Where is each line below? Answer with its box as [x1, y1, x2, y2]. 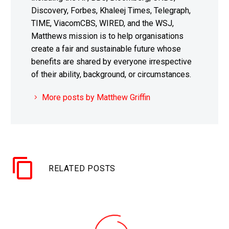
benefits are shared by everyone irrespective [31, 56, 192, 66]
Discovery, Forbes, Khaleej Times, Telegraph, [31, 5, 191, 15]
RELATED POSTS [48, 163, 116, 173]
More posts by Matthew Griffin [42, 92, 150, 102]
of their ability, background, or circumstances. [31, 69, 191, 79]
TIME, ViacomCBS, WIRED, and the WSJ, [31, 18, 174, 28]
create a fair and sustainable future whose [31, 43, 181, 54]
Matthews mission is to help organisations [31, 31, 184, 41]
